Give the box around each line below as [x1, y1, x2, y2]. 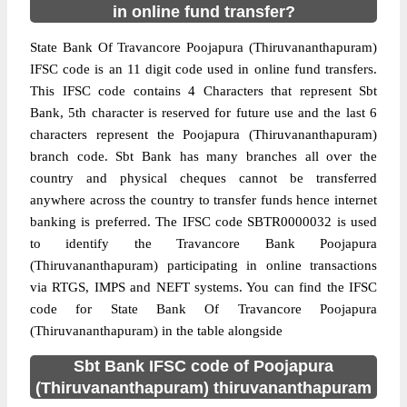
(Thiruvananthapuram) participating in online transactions [30, 258, 377, 273]
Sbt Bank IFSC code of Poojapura [74, 357, 333, 375]
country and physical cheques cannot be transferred [30, 171, 377, 185]
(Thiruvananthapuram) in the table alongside [30, 323, 283, 338]
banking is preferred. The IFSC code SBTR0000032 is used [30, 214, 377, 229]
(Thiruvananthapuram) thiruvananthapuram [35, 379, 372, 397]
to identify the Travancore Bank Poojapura [30, 236, 377, 251]
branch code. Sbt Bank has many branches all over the [30, 149, 377, 164]
